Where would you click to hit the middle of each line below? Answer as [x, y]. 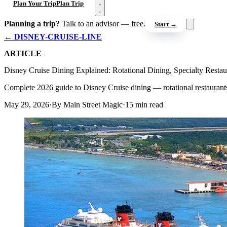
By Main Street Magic [87, 104]
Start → [166, 24]
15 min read [144, 104]
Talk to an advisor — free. [104, 23]
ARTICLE [23, 53]
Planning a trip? [32, 23]
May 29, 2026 [27, 104]
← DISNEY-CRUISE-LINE [53, 36]
